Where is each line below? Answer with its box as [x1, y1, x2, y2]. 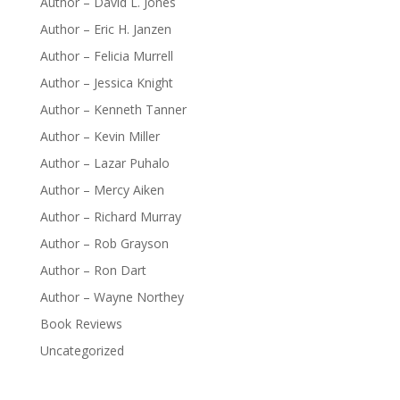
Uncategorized [39, 342, 124, 359]
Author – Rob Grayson [39, 235, 169, 252]
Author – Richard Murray [39, 208, 181, 225]
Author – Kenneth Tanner [39, 101, 187, 118]
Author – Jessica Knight [39, 74, 173, 91]
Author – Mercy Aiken [39, 181, 164, 198]
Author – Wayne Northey [39, 288, 184, 305]
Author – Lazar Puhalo [39, 154, 170, 171]
